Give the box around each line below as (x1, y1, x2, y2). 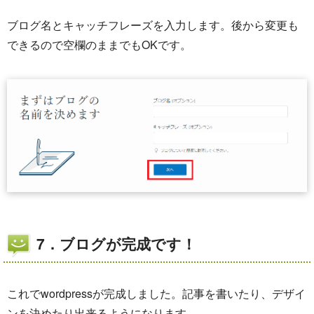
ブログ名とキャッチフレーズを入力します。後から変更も (7, 17, 299, 34)
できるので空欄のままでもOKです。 (7, 36, 191, 53)
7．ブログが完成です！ (36, 232, 196, 254)
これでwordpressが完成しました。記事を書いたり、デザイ (7, 285, 306, 301)
